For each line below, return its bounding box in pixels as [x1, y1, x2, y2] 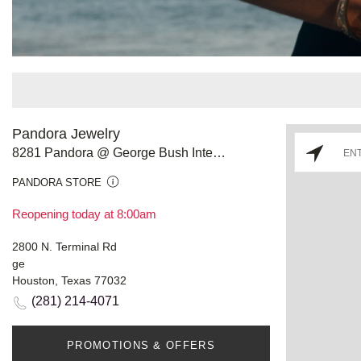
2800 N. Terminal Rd [12, 239, 117, 253]
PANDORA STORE [12, 176, 102, 189]
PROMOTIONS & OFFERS [67, 338, 215, 351]
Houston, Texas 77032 [12, 273, 127, 287]
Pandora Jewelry [12, 125, 120, 142]
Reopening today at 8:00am [12, 206, 156, 221]
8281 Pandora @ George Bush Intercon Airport [213, 145, 226, 160]
